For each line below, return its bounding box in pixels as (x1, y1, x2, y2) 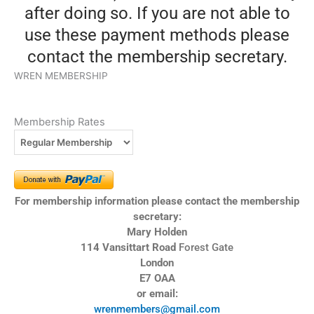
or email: (136, 287, 178, 301)
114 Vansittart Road (81, 241, 179, 254)
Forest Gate (179, 241, 233, 254)
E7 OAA (139, 272, 175, 285)
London (140, 257, 174, 270)
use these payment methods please (25, 25, 289, 46)
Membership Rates (14, 116, 105, 129)
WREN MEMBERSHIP (14, 70, 108, 82)
